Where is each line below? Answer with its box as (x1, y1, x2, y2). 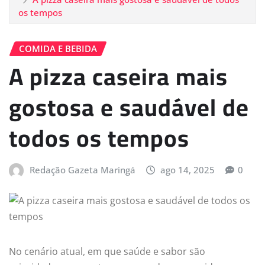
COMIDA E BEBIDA (19, 42, 97, 54)
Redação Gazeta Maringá (29, 164, 135, 176)
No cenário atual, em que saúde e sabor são (9, 244, 205, 258)
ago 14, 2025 (160, 164, 215, 176)
